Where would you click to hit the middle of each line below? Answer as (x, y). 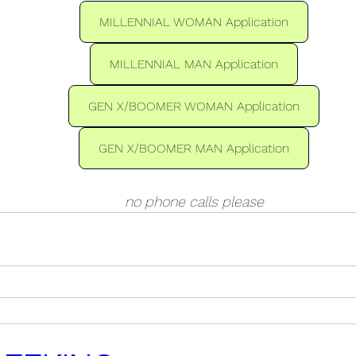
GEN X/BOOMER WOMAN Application (194, 106)
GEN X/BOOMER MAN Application (194, 148)
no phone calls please (194, 201)
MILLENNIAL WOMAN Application (194, 22)
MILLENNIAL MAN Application (194, 64)
